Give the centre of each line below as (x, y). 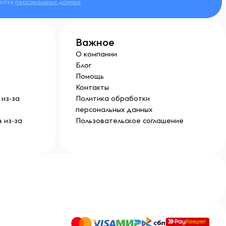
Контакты (92, 87)
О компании (96, 54)
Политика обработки (113, 98)
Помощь (90, 76)
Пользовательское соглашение (130, 121)
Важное (95, 42)
